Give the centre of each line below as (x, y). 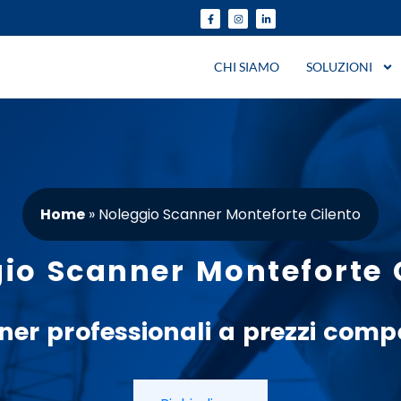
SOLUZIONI (339, 67)
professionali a (141, 331)
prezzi (279, 331)
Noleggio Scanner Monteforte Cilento (230, 214)
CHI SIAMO (246, 67)
